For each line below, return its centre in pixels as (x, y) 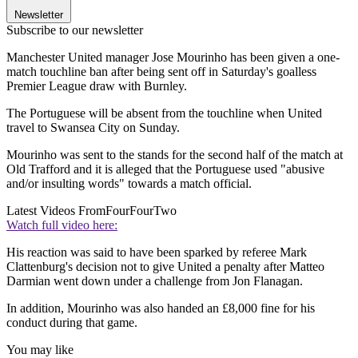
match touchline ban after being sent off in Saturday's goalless (161, 71)
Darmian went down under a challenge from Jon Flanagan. (155, 280)
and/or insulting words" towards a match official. (129, 183)
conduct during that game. (72, 322)
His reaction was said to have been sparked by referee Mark (157, 252)
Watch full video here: (62, 225)
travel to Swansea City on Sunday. (93, 127)
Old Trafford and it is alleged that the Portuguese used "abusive (165, 169)
